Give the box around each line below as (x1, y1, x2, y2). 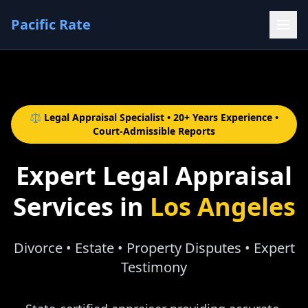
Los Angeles (149, 190, 296, 223)
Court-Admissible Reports (93, 124, 215, 137)
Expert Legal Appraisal (16, 159, 292, 192)
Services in (12, 190, 150, 223)
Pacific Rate (11, 15, 91, 34)
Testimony (121, 258, 187, 276)
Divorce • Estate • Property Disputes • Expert (13, 239, 295, 257)
